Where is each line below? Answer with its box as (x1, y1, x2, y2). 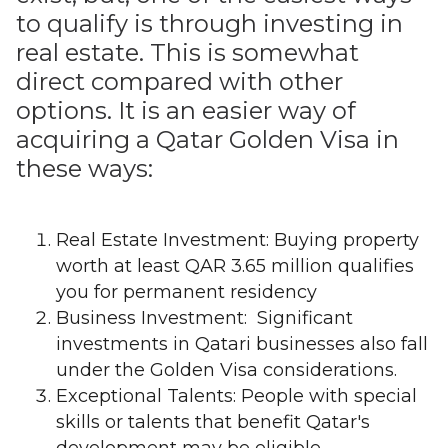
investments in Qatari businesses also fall (56, 333, 428, 355)
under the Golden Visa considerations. (56, 359, 397, 381)
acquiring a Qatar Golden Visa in (16, 125, 399, 154)
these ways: (16, 154, 153, 183)
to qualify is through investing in (16, 9, 403, 38)
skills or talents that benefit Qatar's (56, 411, 370, 433)
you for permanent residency (56, 281, 317, 303)
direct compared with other (16, 67, 343, 96)
